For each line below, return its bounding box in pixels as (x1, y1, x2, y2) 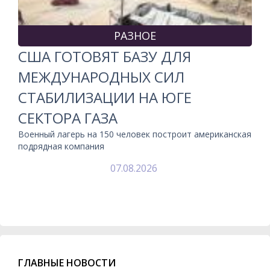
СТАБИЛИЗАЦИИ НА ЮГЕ (18, 87, 192, 107)
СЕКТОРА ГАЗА (18, 107, 118, 128)
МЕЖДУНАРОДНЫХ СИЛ (18, 66, 184, 87)
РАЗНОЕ (114, 28, 156, 43)
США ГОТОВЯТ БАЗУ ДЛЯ (18, 46, 191, 66)
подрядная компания (18, 140, 104, 152)
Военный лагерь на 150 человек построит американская (18, 128, 251, 140)
